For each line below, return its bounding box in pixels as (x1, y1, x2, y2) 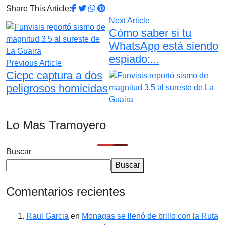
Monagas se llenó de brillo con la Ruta (82, 212, 218, 221)
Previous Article (6, 58, 62, 67)
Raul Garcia (26, 212, 69, 221)
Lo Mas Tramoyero (6, 118, 106, 132)
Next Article (109, 16, 150, 25)
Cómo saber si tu (109, 26, 192, 39)
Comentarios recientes (6, 184, 125, 198)
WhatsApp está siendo (109, 39, 219, 52)
